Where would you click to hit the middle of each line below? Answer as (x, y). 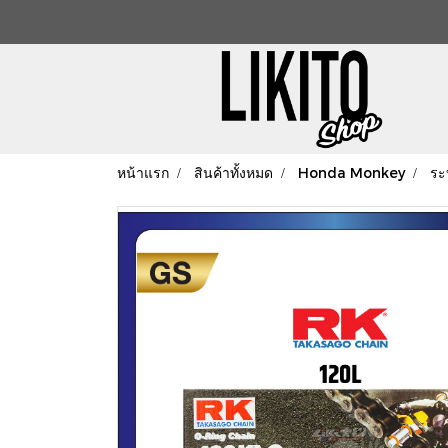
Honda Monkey (351, 173)
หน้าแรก (143, 173)
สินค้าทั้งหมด (233, 173)
